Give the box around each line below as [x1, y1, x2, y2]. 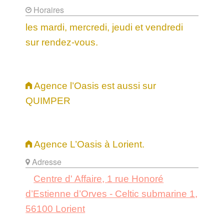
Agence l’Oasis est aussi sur [32, 80, 156, 91]
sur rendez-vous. [25, 36, 98, 47]
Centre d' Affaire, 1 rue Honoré [33, 173, 164, 184]
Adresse [30, 155, 62, 167]
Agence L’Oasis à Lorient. [32, 138, 145, 149]
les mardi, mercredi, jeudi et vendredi [25, 21, 183, 32]
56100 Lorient [25, 203, 85, 214]
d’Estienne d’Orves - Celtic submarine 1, [25, 188, 198, 199]
